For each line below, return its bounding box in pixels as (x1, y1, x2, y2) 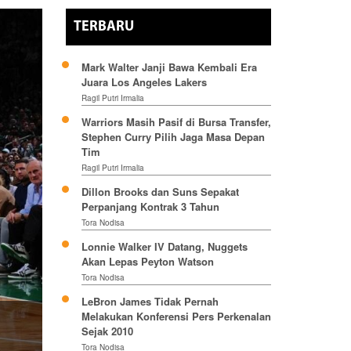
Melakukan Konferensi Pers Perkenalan (81, 309, 271, 324)
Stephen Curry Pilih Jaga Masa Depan (81, 129, 265, 145)
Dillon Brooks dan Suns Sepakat (81, 184, 239, 200)
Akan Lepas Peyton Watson (81, 254, 214, 270)
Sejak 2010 (81, 324, 133, 339)
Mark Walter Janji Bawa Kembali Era (81, 60, 257, 75)
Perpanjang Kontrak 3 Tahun (81, 199, 219, 215)
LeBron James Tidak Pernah (81, 294, 219, 309)
